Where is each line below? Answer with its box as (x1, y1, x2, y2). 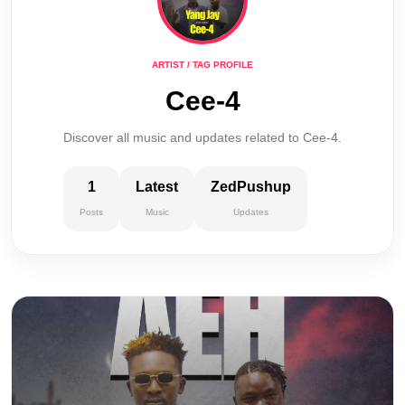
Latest (136, 179, 178, 194)
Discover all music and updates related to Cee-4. (63, 130, 342, 145)
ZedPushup (211, 179, 291, 194)
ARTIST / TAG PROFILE (152, 60, 253, 70)
